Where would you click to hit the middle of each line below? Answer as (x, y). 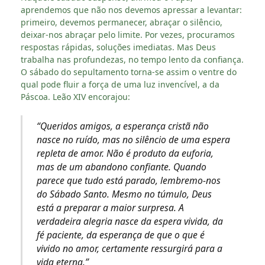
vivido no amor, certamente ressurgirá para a (129, 249)
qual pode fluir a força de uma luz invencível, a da (120, 84)
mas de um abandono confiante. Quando (121, 167)
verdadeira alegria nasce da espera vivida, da (130, 222)
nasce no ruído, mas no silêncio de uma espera (133, 140)
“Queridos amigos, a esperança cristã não (122, 126)
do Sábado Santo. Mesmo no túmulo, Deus (124, 194)
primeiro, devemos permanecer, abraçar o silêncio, (122, 22)
